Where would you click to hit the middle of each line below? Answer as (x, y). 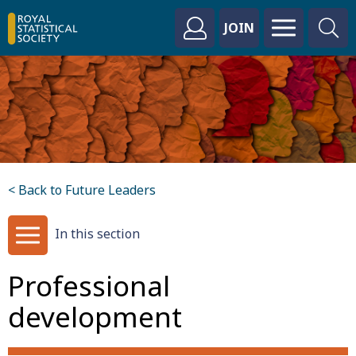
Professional (89, 286)
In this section (97, 234)
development (99, 317)
